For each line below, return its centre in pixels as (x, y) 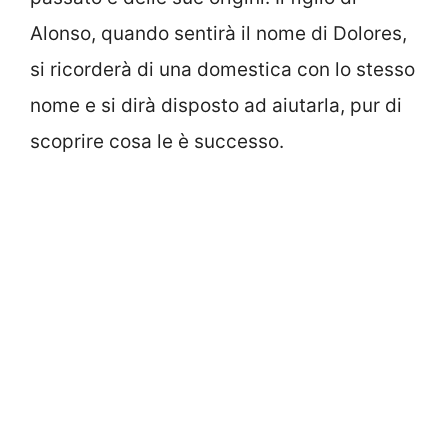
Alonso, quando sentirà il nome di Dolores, (218, 33)
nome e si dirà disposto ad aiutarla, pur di (216, 105)
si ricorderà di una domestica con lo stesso (222, 69)
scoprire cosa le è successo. (157, 141)
